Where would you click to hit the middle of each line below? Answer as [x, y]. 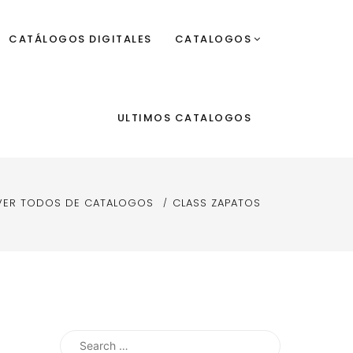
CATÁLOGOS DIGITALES [80, 39]
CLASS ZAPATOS [217, 203]
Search [81, 339]
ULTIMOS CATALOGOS [184, 118]
